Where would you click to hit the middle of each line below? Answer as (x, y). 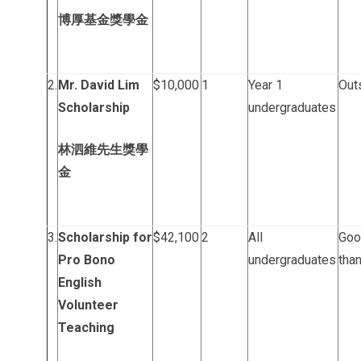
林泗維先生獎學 (103, 149)
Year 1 (266, 85)
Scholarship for (105, 237)
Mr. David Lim (99, 85)
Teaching (86, 328)
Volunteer (88, 305)
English (80, 282)
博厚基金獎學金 (103, 20)
